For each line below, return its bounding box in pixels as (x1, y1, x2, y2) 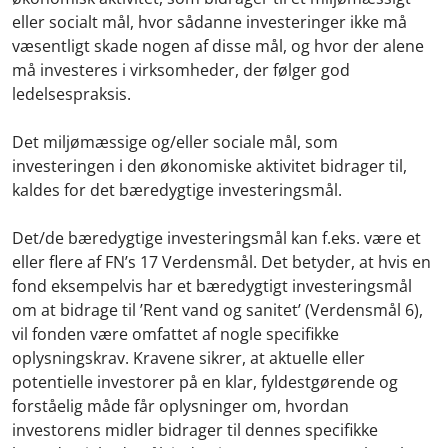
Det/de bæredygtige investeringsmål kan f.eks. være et (12, 226, 421, 249)
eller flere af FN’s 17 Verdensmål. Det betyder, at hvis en (12, 250, 431, 273)
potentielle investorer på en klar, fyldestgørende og (12, 370, 398, 393)
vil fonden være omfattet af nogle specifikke (12, 322, 339, 345)
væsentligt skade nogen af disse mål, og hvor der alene (12, 34, 424, 57)
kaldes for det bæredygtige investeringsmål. (12, 178, 346, 201)
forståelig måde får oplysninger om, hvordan (12, 394, 349, 417)
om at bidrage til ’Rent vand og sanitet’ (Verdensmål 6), (12, 298, 423, 321)
